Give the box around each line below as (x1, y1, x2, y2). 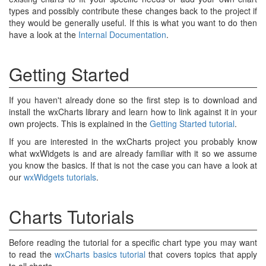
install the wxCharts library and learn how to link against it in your (9, 106, 257, 118)
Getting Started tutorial (150, 118, 235, 129)
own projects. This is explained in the (9, 118, 150, 129)
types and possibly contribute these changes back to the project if (9, 5, 257, 17)
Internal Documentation (78, 28, 166, 40)
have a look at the (9, 28, 78, 40)
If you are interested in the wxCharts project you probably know (9, 135, 257, 147)
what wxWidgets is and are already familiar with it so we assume (9, 147, 257, 159)
